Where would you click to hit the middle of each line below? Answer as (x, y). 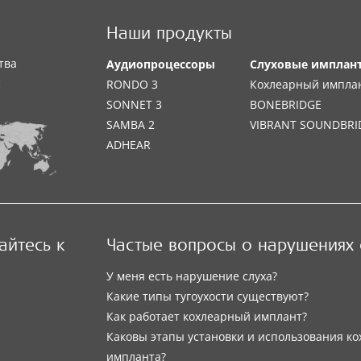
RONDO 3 (133, 84)
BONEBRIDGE (286, 104)
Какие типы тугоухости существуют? (208, 297)
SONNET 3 (135, 104)
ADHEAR (129, 145)
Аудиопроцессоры (161, 64)
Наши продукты (170, 35)
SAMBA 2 (131, 124)
